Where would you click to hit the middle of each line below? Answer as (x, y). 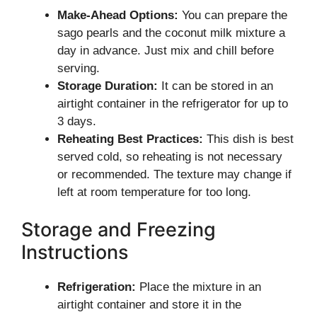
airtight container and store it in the (149, 305)
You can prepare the (233, 15)
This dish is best (248, 139)
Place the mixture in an (198, 287)
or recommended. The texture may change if (174, 174)
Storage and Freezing (119, 230)
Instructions (75, 252)
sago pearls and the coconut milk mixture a (171, 33)
